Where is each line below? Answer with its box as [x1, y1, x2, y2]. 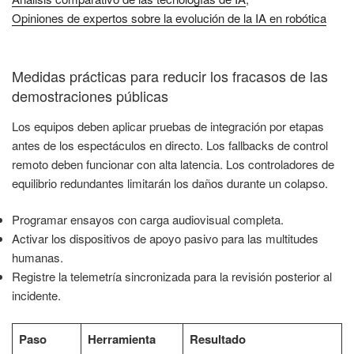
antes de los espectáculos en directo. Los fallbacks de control [12, 136, 328, 153]
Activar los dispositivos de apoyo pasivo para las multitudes [12, 230, 318, 247]
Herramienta [87, 330, 156, 348]
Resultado [189, 330, 246, 348]
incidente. [12, 287, 61, 304]
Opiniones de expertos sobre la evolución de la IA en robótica [12, 9, 326, 26]
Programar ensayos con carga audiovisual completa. [12, 211, 284, 228]
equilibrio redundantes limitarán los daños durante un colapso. [12, 174, 328, 191]
